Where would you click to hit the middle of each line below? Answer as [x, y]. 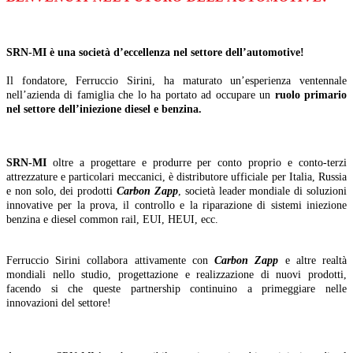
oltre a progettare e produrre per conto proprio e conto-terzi [197, 162]
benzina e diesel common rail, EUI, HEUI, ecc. [112, 219]
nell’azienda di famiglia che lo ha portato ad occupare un [141, 95]
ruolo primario [311, 95]
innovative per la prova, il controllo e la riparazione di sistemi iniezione [176, 205]
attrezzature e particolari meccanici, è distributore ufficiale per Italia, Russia [176, 176]
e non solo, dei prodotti [62, 191]
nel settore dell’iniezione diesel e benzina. [104, 109]
